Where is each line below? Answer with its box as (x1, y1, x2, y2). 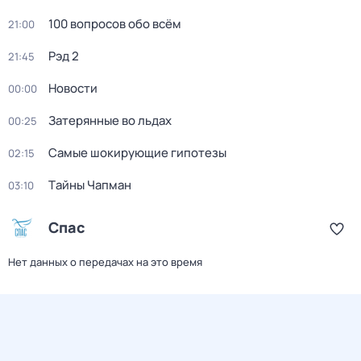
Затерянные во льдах (48, 112, 172, 129)
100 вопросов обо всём (48, 15, 181, 32)
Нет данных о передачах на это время (8, 255, 202, 269)
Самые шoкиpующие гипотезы (48, 144, 226, 161)
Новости (48, 80, 98, 97)
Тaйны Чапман (48, 176, 131, 193)
